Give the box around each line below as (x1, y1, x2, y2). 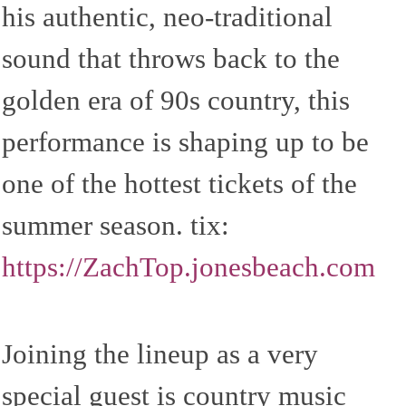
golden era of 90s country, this (2, 84, 350, 116)
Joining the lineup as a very (2, 338, 318, 370)
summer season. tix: (2, 209, 229, 241)
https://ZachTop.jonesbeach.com (2, 251, 375, 283)
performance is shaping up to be (2, 126, 369, 158)
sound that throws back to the (2, 43, 340, 74)
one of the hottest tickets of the (2, 168, 357, 199)
